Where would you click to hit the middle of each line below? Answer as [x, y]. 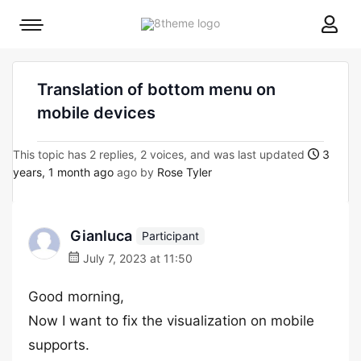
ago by [135, 172]
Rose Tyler [185, 172]
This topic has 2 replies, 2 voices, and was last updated [160, 154]
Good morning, [76, 297]
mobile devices [96, 113]
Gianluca [101, 236]
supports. [59, 345]
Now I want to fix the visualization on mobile [171, 321]
